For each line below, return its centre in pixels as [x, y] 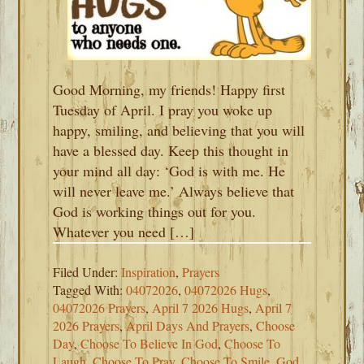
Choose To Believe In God [149, 343]
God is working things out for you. [155, 211]
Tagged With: [90, 290]
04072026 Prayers [100, 308]
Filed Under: [87, 272]
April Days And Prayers [188, 325]
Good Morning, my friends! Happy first [169, 89]
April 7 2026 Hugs [201, 308]
